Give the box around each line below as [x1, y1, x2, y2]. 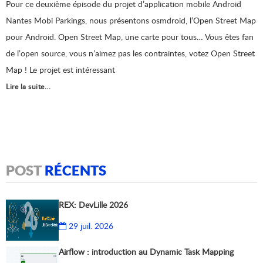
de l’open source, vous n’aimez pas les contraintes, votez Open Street [6, 48, 255, 59]
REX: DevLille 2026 [59, 199, 128, 210]
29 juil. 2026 [66, 220, 113, 231]
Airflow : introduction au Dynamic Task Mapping [59, 246, 234, 257]
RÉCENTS [45, 161, 106, 178]
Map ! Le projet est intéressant [6, 64, 115, 75]
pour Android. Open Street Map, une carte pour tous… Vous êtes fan [6, 31, 254, 42]
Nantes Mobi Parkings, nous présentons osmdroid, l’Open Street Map [6, 15, 256, 26]
